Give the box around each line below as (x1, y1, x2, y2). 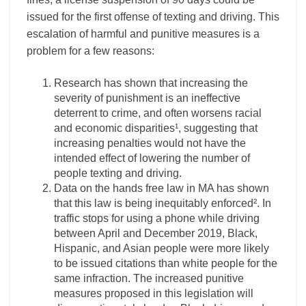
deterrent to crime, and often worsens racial (54, 107, 262, 119)
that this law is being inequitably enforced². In (54, 197, 271, 209)
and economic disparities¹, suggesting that (54, 122, 258, 134)
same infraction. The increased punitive (54, 273, 244, 284)
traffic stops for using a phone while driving (54, 212, 260, 224)
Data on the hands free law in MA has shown (54, 182, 269, 194)
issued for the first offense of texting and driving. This (27, 11, 279, 23)
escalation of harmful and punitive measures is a (27, 28, 260, 40)
